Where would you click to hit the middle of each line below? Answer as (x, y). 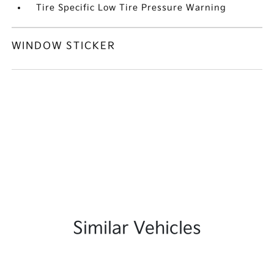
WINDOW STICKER (64, 46)
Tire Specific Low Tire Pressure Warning (131, 8)
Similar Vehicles (137, 228)
